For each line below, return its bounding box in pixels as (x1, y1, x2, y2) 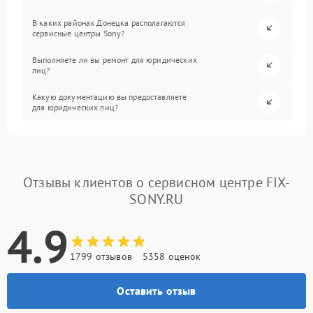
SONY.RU (129, 189, 184, 208)
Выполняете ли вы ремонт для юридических (32, 54, 197, 66)
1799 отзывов (70, 249, 132, 263)
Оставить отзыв (117, 283, 196, 298)
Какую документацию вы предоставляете (32, 92, 187, 103)
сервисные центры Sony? (32, 28, 125, 39)
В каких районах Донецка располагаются (32, 17, 186, 29)
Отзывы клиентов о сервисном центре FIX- (23, 173, 290, 191)
